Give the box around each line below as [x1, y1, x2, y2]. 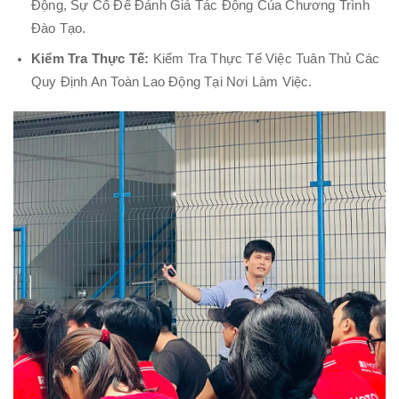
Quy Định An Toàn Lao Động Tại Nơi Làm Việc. [31, 74, 313, 89]
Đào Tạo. [31, 21, 86, 37]
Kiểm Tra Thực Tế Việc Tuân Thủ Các [149, 51, 380, 66]
